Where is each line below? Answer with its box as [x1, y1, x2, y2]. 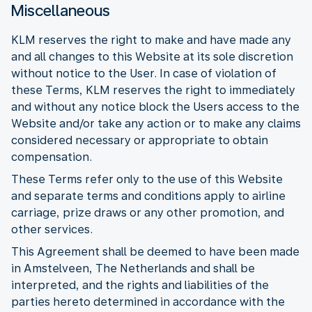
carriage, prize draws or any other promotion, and [11, 205, 284, 219]
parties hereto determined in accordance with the [11, 295, 285, 309]
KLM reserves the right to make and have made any [11, 33, 291, 47]
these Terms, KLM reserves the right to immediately [11, 83, 295, 97]
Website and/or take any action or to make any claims [11, 116, 301, 130]
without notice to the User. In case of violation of [11, 66, 276, 80]
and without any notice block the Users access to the [11, 100, 299, 114]
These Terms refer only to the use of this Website [11, 172, 283, 186]
